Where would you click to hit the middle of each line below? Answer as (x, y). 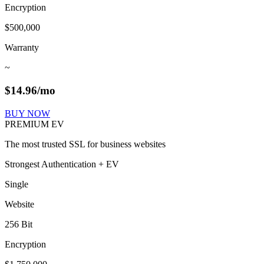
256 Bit (19, 224)
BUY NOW (27, 113)
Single (16, 184)
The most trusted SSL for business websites (85, 144)
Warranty (22, 48)
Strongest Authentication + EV (62, 164)
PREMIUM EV (34, 124)
